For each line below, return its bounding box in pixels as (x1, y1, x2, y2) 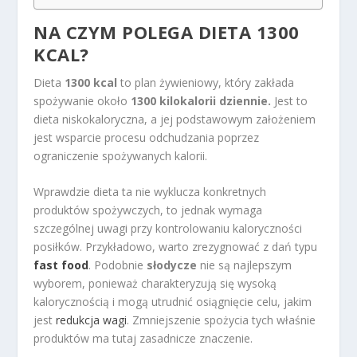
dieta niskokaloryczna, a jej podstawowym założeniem (33, 111, 316, 127)
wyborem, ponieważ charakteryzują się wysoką (33, 276, 277, 292)
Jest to (271, 92, 308, 108)
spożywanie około (33, 92, 131, 108)
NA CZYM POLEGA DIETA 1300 (33, 19, 300, 44)
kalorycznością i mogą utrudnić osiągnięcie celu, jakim (33, 294, 312, 310)
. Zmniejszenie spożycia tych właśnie (127, 312, 316, 328)
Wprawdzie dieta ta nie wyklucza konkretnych (33, 184, 267, 200)
